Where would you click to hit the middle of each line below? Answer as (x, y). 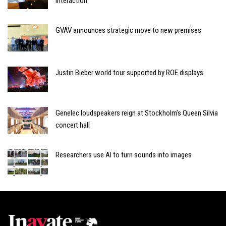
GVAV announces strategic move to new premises (128, 31)
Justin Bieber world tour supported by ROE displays (129, 72)
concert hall (73, 125)
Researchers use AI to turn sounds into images (124, 155)
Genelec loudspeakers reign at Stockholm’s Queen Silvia (137, 113)
